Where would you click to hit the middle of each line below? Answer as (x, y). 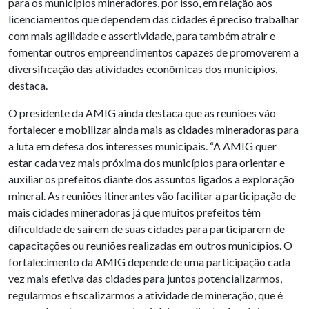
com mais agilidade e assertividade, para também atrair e (142, 36)
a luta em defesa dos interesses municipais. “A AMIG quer (142, 146)
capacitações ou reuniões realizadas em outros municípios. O (150, 246)
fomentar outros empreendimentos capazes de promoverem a (153, 52)
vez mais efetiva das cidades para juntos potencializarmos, (145, 279)
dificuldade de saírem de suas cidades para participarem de (147, 229)
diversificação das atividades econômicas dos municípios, (143, 69)
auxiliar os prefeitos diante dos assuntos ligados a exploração (151, 179)
